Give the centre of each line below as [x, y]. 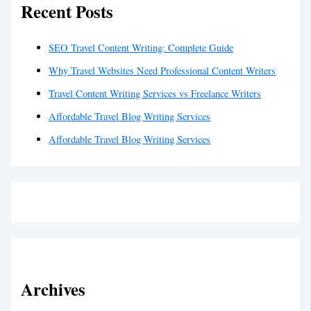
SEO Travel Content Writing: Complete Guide [141, 48]
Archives [53, 289]
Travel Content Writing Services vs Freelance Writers [155, 94]
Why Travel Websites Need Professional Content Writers [162, 71]
